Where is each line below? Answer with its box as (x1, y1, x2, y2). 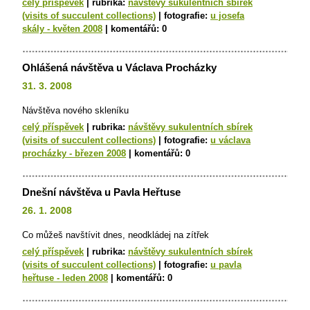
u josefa (210, 10, 244, 21)
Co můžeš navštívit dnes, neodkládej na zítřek (22, 230, 209, 240)
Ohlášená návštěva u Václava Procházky (22, 62, 217, 73)
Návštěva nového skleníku (22, 105, 129, 116)
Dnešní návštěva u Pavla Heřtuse (22, 186, 181, 198)
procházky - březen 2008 (22, 148, 126, 158)
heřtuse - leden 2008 (22, 273, 108, 283)
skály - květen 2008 (22, 24, 102, 34)
